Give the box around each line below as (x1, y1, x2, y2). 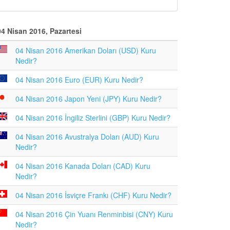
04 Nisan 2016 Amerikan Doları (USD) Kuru (15, 45, 156, 55)
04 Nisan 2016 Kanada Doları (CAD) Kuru (15, 161, 150, 171)
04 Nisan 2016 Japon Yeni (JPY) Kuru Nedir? (15, 93, 162, 104)
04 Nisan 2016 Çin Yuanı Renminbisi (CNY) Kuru (15, 209, 173, 219)
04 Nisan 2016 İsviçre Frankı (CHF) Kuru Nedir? (15, 190, 171, 200)
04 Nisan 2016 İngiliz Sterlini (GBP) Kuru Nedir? (15, 112, 170, 123)
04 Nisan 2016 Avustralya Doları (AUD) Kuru (15, 131, 159, 142)
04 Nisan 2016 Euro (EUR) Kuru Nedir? (15, 74, 143, 85)
